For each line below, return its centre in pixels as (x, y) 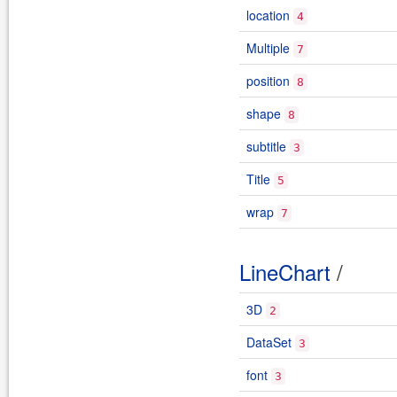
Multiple (268, 48)
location (268, 15)
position (268, 81)
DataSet (269, 342)
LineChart (285, 272)
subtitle (266, 146)
